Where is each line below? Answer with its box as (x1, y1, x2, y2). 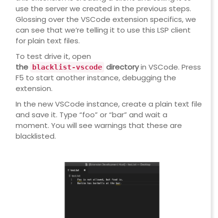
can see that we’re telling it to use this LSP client (15, 25, 191, 36)
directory (104, 62, 139, 73)
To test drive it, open (15, 51, 91, 62)
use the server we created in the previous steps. (15, 3, 191, 14)
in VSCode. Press (138, 62, 201, 73)
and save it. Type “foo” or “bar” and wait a (15, 109, 167, 120)
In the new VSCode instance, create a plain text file (15, 99, 202, 109)
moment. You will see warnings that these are (15, 120, 182, 131)
